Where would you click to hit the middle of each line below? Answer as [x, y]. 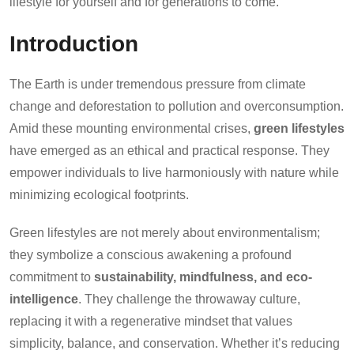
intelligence [44, 299]
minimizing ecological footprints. [99, 194]
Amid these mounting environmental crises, [132, 128]
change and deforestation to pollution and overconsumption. [177, 106]
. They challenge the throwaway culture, [189, 299]
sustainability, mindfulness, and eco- [203, 277]
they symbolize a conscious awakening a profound [151, 254]
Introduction [74, 43]
